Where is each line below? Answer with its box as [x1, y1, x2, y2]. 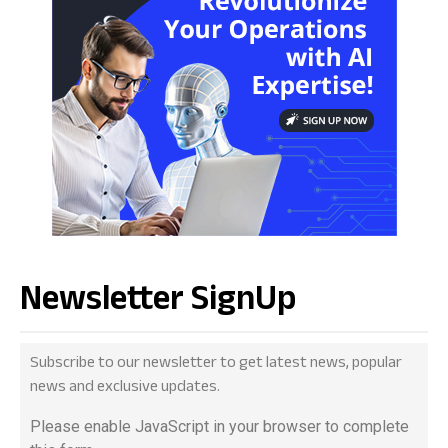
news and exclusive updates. [30, 375, 220, 403]
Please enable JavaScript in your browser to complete [30, 417, 409, 437]
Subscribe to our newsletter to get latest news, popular [30, 351, 402, 379]
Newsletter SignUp [20, 274, 296, 334]
